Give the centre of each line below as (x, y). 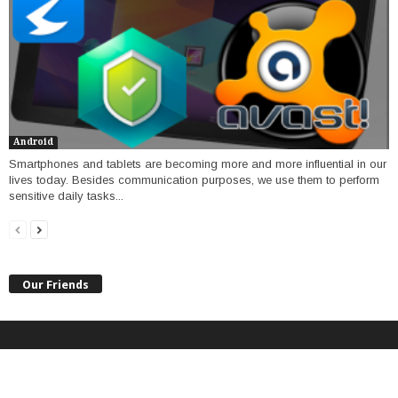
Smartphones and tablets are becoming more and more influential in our (198, 164)
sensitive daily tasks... (66, 196)
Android (33, 142)
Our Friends (56, 284)
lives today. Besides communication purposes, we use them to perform (194, 180)
